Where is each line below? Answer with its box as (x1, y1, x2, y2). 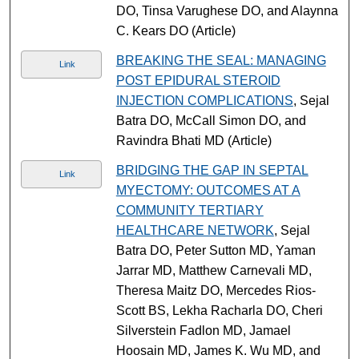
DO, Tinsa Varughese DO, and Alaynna (115, 3, 338, 18)
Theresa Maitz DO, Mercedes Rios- (115, 283, 316, 297)
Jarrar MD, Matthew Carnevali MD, (115, 263, 312, 277)
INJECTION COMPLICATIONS (115, 93, 293, 107)
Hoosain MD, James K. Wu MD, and (115, 343, 321, 357)
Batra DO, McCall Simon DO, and (115, 113, 306, 127)
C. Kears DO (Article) (115, 23, 236, 38)
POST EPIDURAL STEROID (115, 73, 280, 87)
